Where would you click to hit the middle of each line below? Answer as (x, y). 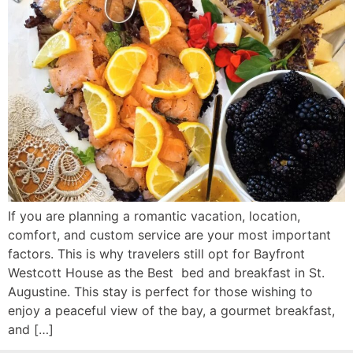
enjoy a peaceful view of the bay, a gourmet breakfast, (171, 310)
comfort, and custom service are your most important (169, 234)
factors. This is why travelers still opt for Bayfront (156, 253)
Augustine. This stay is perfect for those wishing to (160, 291)
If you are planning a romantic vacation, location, (154, 216)
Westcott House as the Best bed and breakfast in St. (166, 272)
